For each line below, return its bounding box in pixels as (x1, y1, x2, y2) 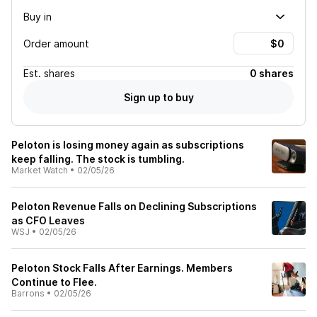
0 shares (250, 67, 294, 79)
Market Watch (11, 165, 68, 175)
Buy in (23, 10, 52, 23)
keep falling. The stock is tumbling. (11, 153, 185, 165)
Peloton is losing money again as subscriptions (11, 139, 244, 151)
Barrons (11, 288, 45, 299)
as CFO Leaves (11, 214, 85, 226)
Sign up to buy (123, 91, 194, 103)
